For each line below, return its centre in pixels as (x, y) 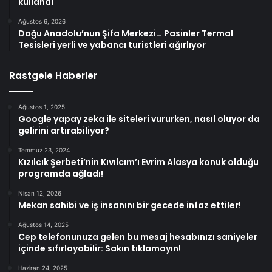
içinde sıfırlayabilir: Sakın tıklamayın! (100, 249)
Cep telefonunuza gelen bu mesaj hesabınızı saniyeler (138, 237)
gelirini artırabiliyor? (64, 131)
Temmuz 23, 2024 (44, 150)
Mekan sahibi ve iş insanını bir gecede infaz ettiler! (130, 206)
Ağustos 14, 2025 (43, 225)
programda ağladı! (61, 174)
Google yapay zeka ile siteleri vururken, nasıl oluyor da (139, 119)
